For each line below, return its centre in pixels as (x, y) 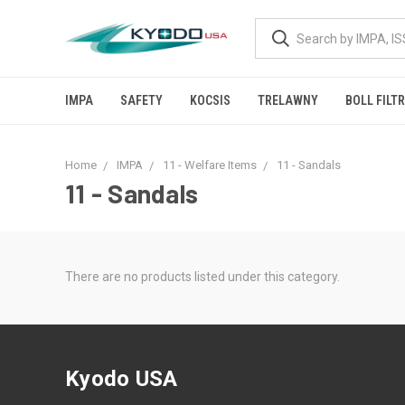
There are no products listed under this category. (202, 277)
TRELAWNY (288, 100)
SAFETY (141, 100)
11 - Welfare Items (210, 165)
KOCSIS (210, 100)
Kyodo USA (122, 379)
